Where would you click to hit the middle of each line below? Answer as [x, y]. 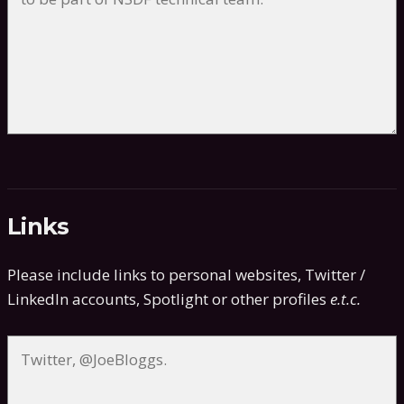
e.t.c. [345, 299]
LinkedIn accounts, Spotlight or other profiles [169, 299]
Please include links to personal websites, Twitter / [186, 275]
